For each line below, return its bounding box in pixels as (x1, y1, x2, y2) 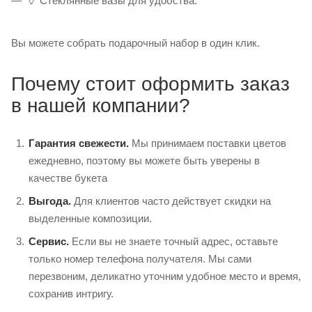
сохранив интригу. (29, 287, 114, 299)
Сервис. (29, 235, 69, 247)
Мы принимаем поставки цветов (129, 136, 286, 149)
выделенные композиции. (29, 212, 152, 224)
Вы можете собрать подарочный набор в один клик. (11, 36, 260, 49)
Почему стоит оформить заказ (11, 72, 290, 95)
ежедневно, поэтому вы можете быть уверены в (29, 154, 260, 166)
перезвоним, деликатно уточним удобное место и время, (29, 270, 301, 282)
